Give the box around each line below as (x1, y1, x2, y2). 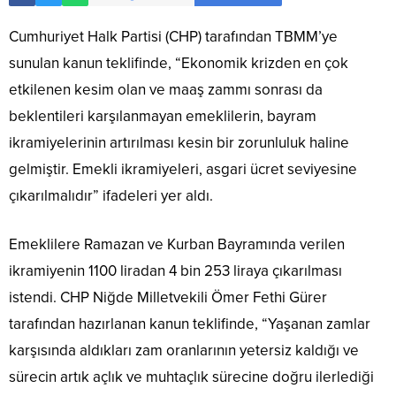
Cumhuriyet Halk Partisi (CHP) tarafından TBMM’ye (9, 27, 338, 47)
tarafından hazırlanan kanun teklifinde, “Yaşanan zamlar (9, 315, 370, 334)
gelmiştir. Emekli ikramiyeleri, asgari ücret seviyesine (9, 160, 357, 179)
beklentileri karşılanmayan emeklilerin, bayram (9, 107, 316, 126)
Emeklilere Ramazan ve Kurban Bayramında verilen (9, 235, 345, 255)
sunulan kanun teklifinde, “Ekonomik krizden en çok (9, 54, 348, 73)
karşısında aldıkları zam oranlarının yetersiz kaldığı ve (9, 341, 359, 361)
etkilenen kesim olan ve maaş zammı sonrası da (9, 80, 323, 100)
